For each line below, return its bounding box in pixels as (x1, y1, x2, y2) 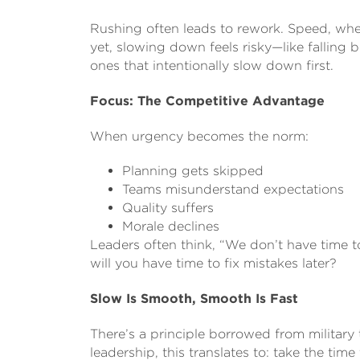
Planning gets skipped (122, 162, 264, 178)
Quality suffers (122, 199, 214, 215)
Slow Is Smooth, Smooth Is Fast (90, 290, 298, 306)
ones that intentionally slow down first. (90, 57, 333, 73)
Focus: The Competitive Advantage (90, 92, 325, 108)
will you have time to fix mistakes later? (90, 255, 337, 271)
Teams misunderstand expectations (122, 181, 344, 197)
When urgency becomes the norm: (90, 128, 309, 144)
